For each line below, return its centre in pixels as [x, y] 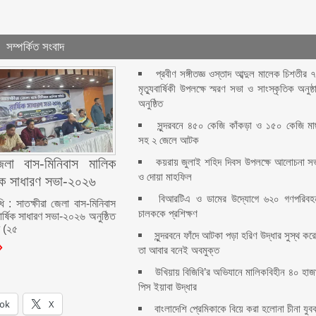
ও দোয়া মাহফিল [165, 177]
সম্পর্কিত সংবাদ [35, 47]
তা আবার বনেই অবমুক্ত [179, 250]
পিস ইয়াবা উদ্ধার [168, 287]
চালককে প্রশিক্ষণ [168, 213]
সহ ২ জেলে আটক [169, 140]
